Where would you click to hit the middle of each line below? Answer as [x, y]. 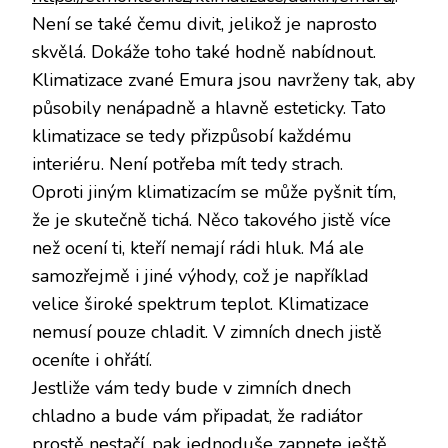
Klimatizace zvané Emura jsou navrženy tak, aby [223, 79]
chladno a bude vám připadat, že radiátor [197, 415]
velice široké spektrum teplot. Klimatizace [200, 303]
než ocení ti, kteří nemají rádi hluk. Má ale [198, 247]
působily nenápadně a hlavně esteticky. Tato [209, 107]
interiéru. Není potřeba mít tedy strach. [187, 163]
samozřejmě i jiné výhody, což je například [200, 275]
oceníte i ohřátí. [92, 359]
